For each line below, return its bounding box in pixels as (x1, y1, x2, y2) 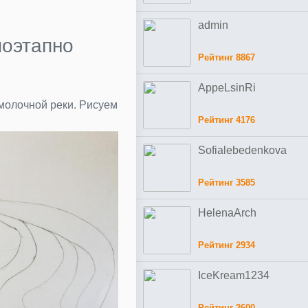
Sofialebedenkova (198, 144, 287, 156)
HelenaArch (198, 207, 256, 219)
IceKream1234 (198, 269, 269, 281)
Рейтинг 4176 (198, 115, 255, 125)
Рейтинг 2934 (198, 240, 255, 250)
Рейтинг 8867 (198, 52, 255, 63)
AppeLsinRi (198, 82, 256, 93)
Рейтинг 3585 (198, 177, 255, 188)
